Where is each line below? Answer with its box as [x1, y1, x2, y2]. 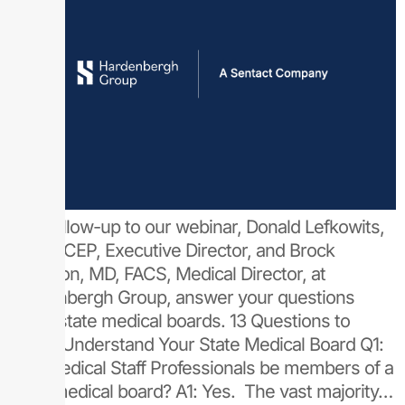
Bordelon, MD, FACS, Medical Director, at [9, 263, 325, 286]
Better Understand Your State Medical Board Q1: [9, 334, 383, 356]
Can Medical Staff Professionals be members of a [9, 357, 393, 380]
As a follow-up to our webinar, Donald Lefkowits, [9, 216, 384, 239]
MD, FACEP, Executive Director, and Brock [9, 240, 334, 262]
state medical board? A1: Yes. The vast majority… [9, 381, 392, 403]
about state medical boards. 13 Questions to [9, 310, 350, 333]
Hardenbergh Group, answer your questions [9, 287, 354, 309]
